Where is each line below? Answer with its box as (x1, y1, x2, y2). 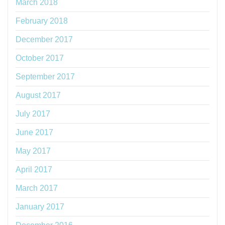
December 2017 (16, 35, 73, 44)
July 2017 (16, 109, 50, 119)
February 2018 (16, 17, 68, 26)
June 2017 (16, 128, 53, 137)
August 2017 (16, 91, 61, 100)
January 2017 (16, 202, 64, 211)
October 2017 (16, 54, 64, 63)
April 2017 (16, 165, 52, 174)
